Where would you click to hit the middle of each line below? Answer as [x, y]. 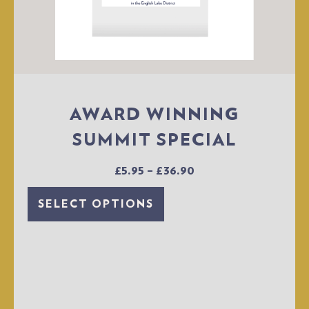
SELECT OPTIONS [96, 204]
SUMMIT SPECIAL [154, 139]
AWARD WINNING [154, 113]
